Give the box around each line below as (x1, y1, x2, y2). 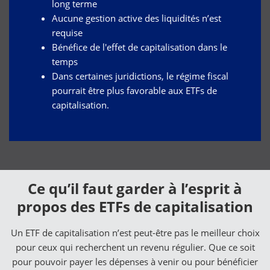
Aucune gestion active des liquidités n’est (52, 11, 221, 24)
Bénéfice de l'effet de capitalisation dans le (52, 40, 227, 53)
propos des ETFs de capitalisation (17, 196, 253, 216)
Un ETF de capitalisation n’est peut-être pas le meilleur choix (10, 226, 260, 239)
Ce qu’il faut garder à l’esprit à (28, 178, 242, 198)
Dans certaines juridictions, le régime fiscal (52, 69, 228, 82)
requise (52, 26, 83, 39)
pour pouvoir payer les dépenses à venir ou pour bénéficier (12, 255, 258, 268)
